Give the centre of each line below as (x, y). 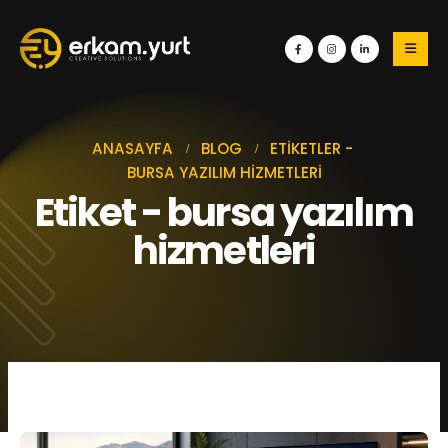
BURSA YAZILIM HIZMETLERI (224, 172)
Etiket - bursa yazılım (224, 212)
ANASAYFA (132, 148)
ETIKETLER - (313, 148)
